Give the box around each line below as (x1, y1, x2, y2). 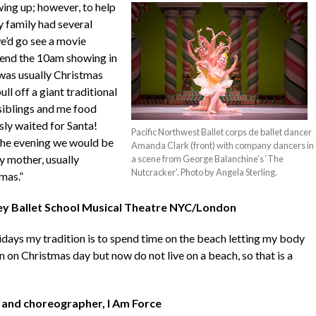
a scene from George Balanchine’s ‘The (131, 153, 284, 165)
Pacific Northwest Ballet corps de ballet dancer (131, 126, 312, 138)
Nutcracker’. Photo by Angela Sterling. (131, 166, 278, 178)
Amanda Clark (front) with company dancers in (131, 140, 315, 152)
